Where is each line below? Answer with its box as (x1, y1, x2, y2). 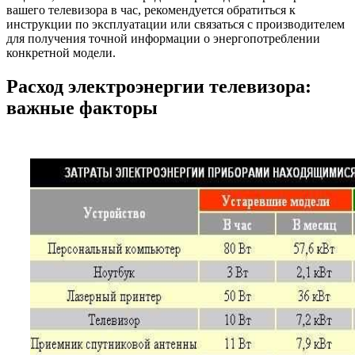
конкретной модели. (6, 46, 116, 60)
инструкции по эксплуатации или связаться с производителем (6, 17, 345, 32)
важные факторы (6, 97, 158, 119)
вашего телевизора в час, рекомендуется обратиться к (6, 3, 296, 17)
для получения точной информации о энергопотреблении (6, 32, 320, 46)
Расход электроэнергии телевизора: (6, 76, 311, 97)
